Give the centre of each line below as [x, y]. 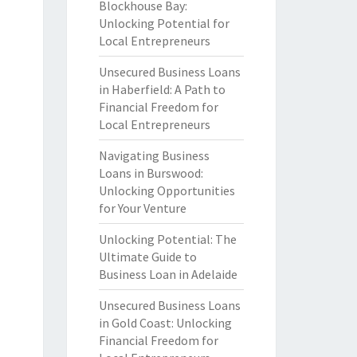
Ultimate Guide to [147, 257]
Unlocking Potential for [164, 23]
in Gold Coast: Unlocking [165, 323]
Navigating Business [154, 155]
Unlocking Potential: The [167, 239]
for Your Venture [142, 208]
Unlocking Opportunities [167, 190]
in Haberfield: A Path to [162, 89]
